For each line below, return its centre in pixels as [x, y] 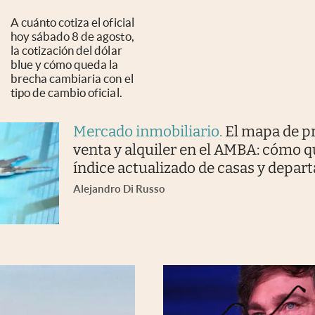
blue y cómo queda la [65, 65]
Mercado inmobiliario [146, 132]
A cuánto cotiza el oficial [72, 22]
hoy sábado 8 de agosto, [72, 37]
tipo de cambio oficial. [66, 93]
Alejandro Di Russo [119, 189]
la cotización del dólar [66, 51]
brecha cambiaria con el [72, 79]
